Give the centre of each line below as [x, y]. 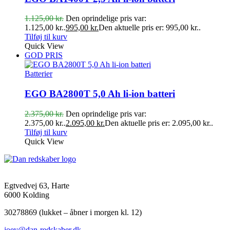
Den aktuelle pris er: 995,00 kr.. [150, 28]
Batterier [39, 74]
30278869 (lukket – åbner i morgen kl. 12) [73, 212]
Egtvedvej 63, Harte [37, 185]
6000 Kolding [27, 195]
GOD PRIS [44, 55]
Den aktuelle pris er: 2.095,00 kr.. [159, 123]
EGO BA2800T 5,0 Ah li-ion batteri [100, 94]
